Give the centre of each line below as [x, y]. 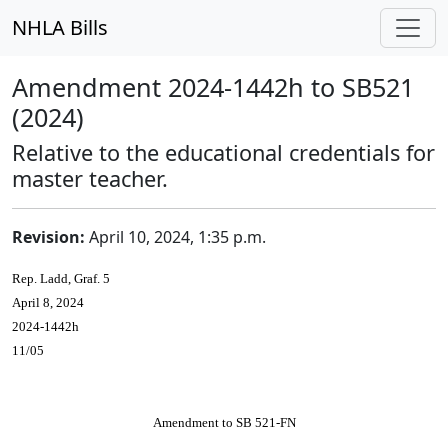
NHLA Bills [60, 27]
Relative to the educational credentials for [223, 152]
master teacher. [90, 178]
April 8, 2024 [48, 302]
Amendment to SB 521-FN [224, 422]
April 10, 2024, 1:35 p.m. [175, 237]
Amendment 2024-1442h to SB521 [213, 87]
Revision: [48, 237]
